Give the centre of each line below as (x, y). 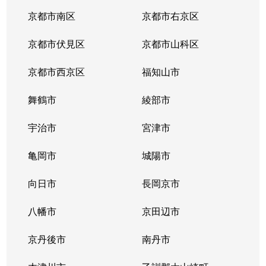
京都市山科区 (170, 44)
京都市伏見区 (57, 44)
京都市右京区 (170, 16)
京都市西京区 (57, 72)
